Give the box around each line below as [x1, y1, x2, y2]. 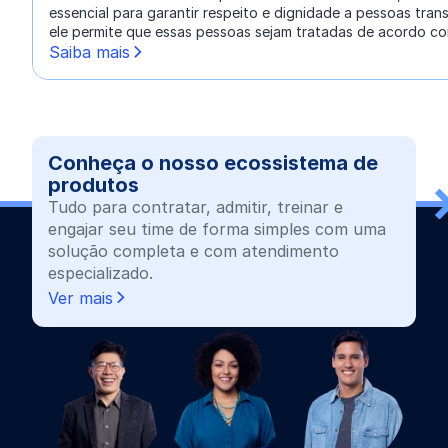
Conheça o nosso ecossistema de [48, 151, 378, 175]
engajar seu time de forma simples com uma [48, 219, 386, 239]
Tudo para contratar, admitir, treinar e [48, 197, 343, 217]
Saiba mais [49, 42, 130, 62]
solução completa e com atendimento [48, 241, 339, 261]
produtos [48, 173, 139, 197]
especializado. [48, 263, 153, 283]
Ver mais [48, 287, 113, 308]
